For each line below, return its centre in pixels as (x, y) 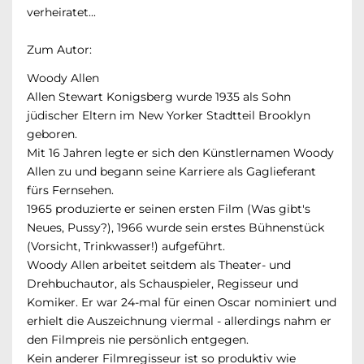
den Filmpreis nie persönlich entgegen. (138, 339)
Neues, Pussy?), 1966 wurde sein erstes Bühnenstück (175, 227)
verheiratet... (61, 12)
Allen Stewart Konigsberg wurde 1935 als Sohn (159, 96)
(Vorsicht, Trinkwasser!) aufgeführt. (126, 246)
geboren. (52, 134)
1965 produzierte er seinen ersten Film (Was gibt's (169, 208)
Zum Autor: (59, 49)
